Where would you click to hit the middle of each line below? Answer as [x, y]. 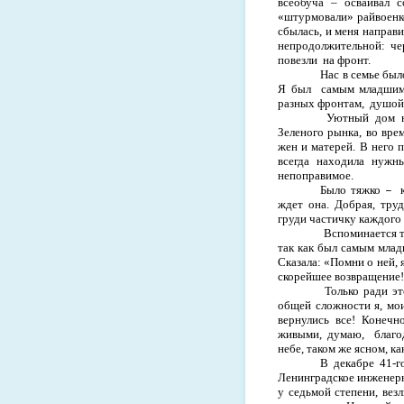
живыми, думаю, [323, 334]
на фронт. [347, 60]
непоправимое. [316, 175]
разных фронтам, [322, 103]
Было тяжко [353, 189]
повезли [299, 60]
